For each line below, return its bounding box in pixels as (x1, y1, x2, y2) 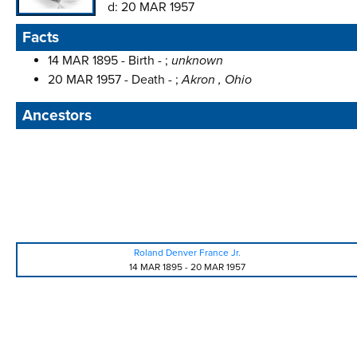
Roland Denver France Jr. (134, 247, 241, 258)
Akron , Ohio (182, 72, 252, 88)
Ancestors (22, 106, 92, 124)
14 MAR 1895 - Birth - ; (48, 53, 171, 69)
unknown (171, 53, 223, 69)
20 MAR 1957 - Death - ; (48, 72, 182, 88)
